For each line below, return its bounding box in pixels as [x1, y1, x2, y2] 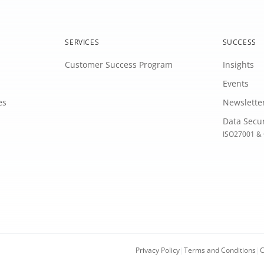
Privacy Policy [136, 245, 180, 255]
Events [222, 77, 249, 89]
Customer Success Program [65, 58, 173, 70]
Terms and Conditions [184, 245, 256, 255]
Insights [222, 58, 254, 70]
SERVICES [65, 37, 100, 47]
